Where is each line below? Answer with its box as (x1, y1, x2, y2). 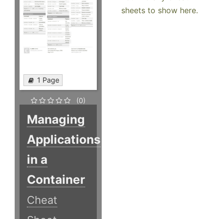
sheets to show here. (121, 5, 198, 16)
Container (27, 172, 85, 187)
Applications (27, 132, 101, 147)
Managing (27, 112, 85, 127)
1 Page (37, 76, 59, 85)
